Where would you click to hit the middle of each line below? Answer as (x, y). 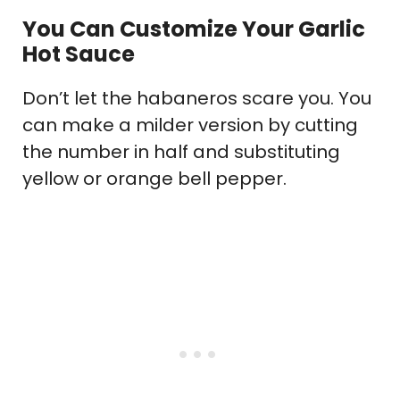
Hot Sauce (79, 54)
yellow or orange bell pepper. (154, 178)
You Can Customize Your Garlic (194, 29)
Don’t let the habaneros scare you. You (197, 98)
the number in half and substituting (181, 151)
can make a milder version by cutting (190, 125)
